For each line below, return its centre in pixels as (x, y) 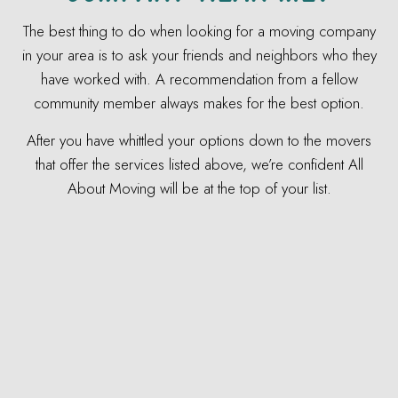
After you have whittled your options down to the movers (199, 141)
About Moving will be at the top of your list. (199, 189)
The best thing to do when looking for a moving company (199, 32)
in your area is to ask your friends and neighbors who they (199, 56)
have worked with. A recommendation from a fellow (199, 80)
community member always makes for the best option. (199, 103)
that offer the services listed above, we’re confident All (199, 165)
